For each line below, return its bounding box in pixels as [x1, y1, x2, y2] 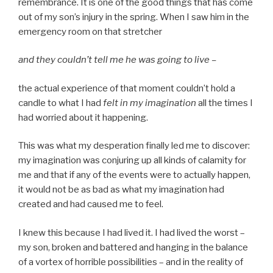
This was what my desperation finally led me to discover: [18, 140, 250, 152]
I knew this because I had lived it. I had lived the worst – [18, 227, 245, 238]
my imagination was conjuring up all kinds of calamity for [18, 155, 246, 166]
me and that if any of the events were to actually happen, [18, 169, 250, 181]
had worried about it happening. [18, 112, 148, 123]
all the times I [196, 97, 253, 108]
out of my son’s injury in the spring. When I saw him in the [18, 11, 249, 23]
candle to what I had [18, 97, 103, 108]
